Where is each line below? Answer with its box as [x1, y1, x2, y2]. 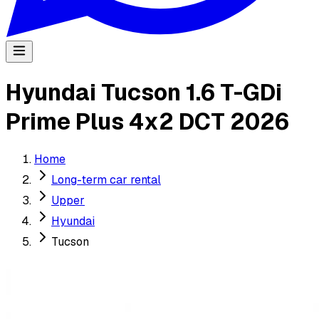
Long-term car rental [51, 172, 161, 187]
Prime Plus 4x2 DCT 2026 [6, 107, 289, 137]
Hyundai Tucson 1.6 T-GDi [6, 78, 282, 108]
